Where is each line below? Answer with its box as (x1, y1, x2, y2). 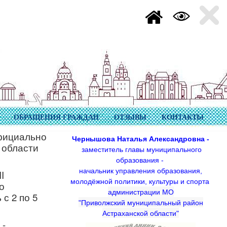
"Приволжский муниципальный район (78, 199, 203, 207)
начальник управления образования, (79, 167, 202, 175)
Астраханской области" (102, 209, 179, 217)
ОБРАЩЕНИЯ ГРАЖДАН (14, 113, 99, 121)
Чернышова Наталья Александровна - (72, 135, 209, 143)
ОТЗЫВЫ (114, 113, 146, 121)
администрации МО (107, 188, 174, 196)
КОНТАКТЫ (162, 113, 204, 121)
